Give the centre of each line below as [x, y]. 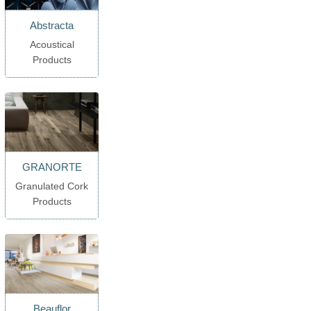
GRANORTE [52, 167]
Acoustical [52, 44]
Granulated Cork [52, 186]
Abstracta [52, 26]
